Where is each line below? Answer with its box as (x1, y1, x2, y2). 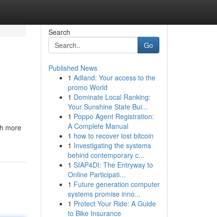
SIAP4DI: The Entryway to (73, 160, 153, 170)
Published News (48, 63, 97, 73)
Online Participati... (67, 170, 125, 179)
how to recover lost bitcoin (73, 131, 154, 140)
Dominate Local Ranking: (73, 92, 151, 102)
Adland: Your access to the (73, 73, 155, 82)
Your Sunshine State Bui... (67, 102, 148, 111)
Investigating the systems (73, 140, 151, 150)
